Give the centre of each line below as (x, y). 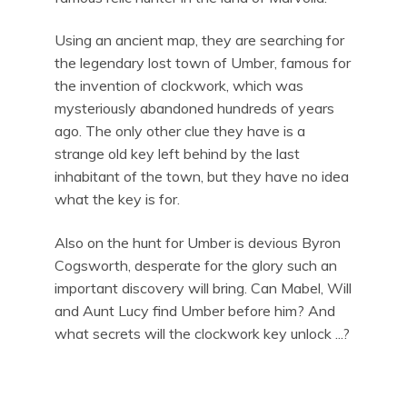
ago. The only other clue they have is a (180, 131)
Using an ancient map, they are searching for (199, 40)
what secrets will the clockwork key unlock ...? (202, 333)
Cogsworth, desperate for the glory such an (196, 265)
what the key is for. (117, 199)
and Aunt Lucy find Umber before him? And (195, 310)
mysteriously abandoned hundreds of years (194, 109)
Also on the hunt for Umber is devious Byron (198, 242)
